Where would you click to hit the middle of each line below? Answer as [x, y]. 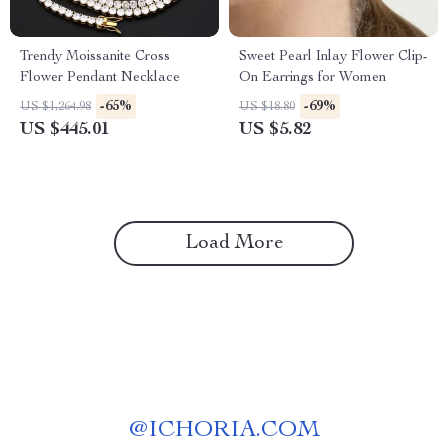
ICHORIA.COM [233, 431]
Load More [234, 244]
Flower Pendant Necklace [100, 78]
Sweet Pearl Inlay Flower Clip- [333, 57]
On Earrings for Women [312, 78]
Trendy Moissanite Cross [95, 57]
